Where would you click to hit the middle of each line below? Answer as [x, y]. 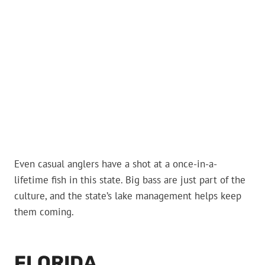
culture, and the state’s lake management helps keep [128, 196]
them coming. [44, 212]
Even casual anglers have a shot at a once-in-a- [116, 164]
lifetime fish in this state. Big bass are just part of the [130, 180]
